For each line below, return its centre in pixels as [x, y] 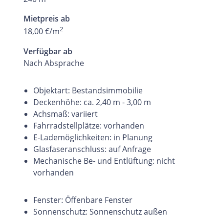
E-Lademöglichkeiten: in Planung [93, 137]
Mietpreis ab [47, 19]
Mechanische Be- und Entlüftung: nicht [104, 161]
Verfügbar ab [48, 51]
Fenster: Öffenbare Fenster [83, 200]
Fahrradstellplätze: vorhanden [89, 125]
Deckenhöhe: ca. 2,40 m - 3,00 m [92, 102]
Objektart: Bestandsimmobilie [88, 90]
